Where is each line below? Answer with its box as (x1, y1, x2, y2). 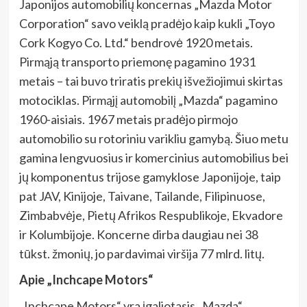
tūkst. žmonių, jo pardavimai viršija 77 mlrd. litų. (19, 246, 265, 261)
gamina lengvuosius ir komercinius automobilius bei (19, 150, 288, 165)
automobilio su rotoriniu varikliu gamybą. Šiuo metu (19, 131, 288, 146)
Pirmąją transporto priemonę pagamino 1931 (19, 54, 256, 69)
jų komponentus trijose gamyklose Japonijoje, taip (19, 169, 281, 184)
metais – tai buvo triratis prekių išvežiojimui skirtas (19, 73, 283, 88)
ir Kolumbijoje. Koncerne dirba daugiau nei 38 (19, 227, 258, 242)
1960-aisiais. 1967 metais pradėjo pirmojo (19, 112, 238, 127)
